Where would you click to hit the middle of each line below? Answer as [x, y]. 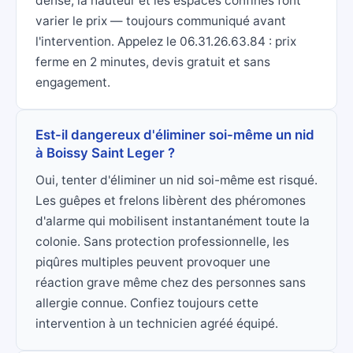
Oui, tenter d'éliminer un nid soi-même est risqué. [176, 180]
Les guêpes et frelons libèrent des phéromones [171, 201]
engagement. [73, 83]
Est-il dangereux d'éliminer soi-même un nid [175, 135]
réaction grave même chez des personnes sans [171, 283]
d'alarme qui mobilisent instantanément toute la [173, 221]
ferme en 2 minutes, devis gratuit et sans [153, 62]
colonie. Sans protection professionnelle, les [162, 242]
